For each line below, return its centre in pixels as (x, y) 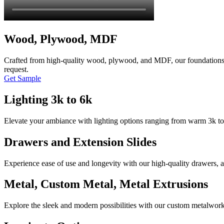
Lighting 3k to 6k (48, 99)
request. (16, 69)
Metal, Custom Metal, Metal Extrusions (106, 184)
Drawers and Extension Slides (80, 142)
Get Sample (22, 78)
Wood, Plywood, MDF (61, 39)
